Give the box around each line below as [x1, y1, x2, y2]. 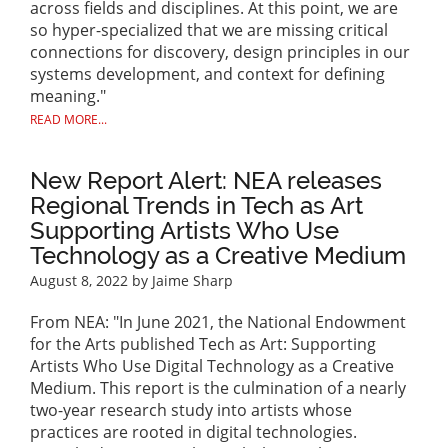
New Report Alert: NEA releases [30, 166, 382, 196]
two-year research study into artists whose [30, 399, 352, 422]
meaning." [30, 85, 106, 108]
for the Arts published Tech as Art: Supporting [30, 333, 376, 356]
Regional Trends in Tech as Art [30, 191, 363, 221]
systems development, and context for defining [30, 63, 385, 86]
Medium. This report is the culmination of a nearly [30, 377, 406, 400]
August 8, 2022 [30, 271, 128, 291]
